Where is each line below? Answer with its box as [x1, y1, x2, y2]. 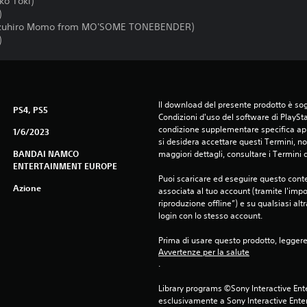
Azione [12, 182, 41, 193]
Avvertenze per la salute [158, 246, 249, 258]
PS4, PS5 [12, 104, 48, 115]
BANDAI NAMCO [12, 148, 79, 159]
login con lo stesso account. [158, 210, 262, 221]
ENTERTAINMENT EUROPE [12, 160, 117, 171]
